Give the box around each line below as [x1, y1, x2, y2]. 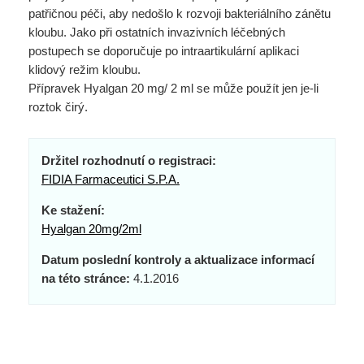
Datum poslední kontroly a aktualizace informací [41, 253, 314, 266]
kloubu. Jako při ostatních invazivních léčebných [28, 25, 285, 39]
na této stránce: [41, 271, 130, 285]
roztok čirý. [28, 100, 88, 114]
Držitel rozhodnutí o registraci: [41, 154, 216, 167]
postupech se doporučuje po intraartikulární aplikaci [28, 44, 299, 58]
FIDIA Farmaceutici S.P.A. [41, 172, 180, 186]
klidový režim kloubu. [28, 63, 141, 76]
